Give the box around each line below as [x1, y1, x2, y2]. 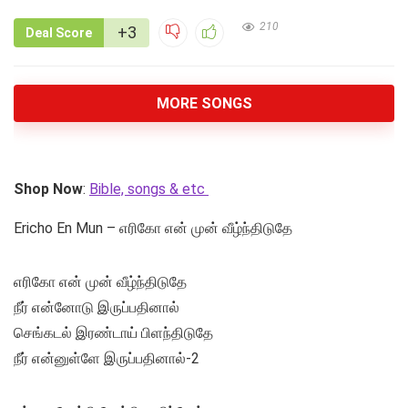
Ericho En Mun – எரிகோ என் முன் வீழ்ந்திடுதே [14, 219, 292, 238]
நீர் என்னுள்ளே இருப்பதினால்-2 [14, 350, 199, 368]
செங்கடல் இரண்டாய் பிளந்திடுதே [14, 324, 213, 342]
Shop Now [14, 180, 83, 199]
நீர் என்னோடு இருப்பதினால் [14, 299, 179, 317]
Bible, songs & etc [89, 180, 209, 199]
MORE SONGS [156, 95, 252, 113]
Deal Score [25, 25, 92, 41]
